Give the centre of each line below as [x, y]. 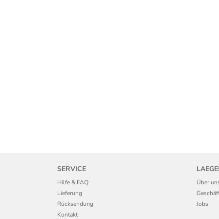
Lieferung [70, 193]
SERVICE [72, 169]
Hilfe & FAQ [73, 182]
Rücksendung [75, 204]
